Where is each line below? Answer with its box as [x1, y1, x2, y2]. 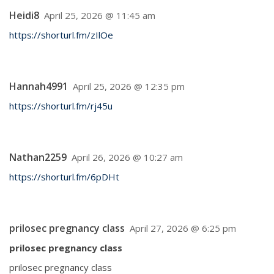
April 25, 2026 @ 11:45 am [44, 9, 155, 21]
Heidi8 [9, 9, 39, 22]
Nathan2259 [9, 150, 67, 164]
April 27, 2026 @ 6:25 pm [130, 222, 236, 234]
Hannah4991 [9, 80, 68, 93]
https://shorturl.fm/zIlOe [9, 29, 113, 41]
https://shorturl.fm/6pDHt [9, 171, 119, 183]
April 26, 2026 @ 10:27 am [72, 151, 183, 163]
